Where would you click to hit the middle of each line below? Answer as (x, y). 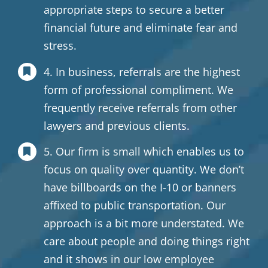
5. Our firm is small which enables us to (144, 152)
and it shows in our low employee (129, 259)
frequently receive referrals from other (141, 107)
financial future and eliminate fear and (141, 27)
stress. (60, 45)
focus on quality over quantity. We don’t (144, 170)
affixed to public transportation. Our (135, 205)
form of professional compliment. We (139, 89)
